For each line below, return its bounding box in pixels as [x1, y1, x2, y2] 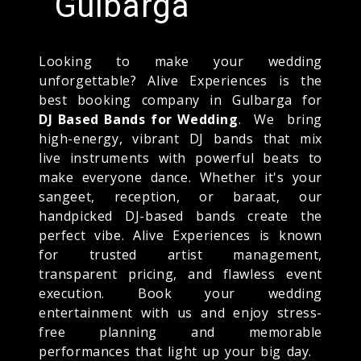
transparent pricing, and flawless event [39, 264, 322, 283]
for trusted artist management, [39, 245, 322, 263]
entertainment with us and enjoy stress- [39, 303, 322, 322]
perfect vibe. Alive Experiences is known [39, 226, 322, 244]
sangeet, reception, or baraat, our [39, 187, 322, 205]
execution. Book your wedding [39, 284, 322, 302]
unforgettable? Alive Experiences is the [39, 71, 322, 89]
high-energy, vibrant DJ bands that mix [39, 129, 322, 147]
